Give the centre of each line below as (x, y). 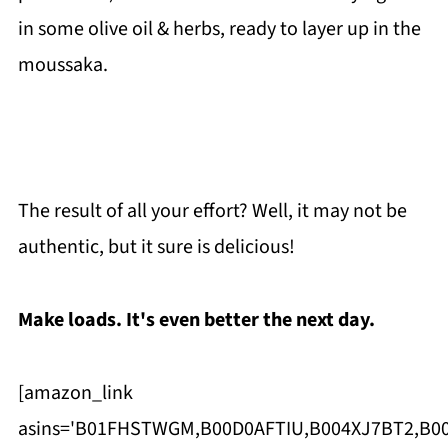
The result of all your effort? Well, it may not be (212, 211)
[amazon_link (75, 393)
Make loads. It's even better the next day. (198, 320)
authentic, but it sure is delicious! (156, 247)
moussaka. (64, 65)
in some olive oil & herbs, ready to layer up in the (219, 29)
